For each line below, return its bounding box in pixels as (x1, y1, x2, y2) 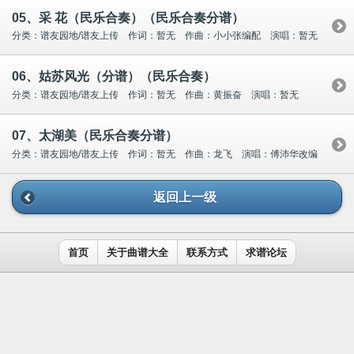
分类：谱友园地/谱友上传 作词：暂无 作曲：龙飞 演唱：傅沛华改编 (12, 148, 318, 160)
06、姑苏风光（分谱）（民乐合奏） (12, 70, 216, 84)
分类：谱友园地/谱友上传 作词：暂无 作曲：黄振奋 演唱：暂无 (12, 89, 299, 100)
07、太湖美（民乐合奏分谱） (12, 129, 178, 143)
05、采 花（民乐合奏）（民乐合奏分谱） (12, 10, 244, 24)
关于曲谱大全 (106, 247, 168, 259)
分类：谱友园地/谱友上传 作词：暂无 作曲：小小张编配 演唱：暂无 (12, 30, 318, 42)
